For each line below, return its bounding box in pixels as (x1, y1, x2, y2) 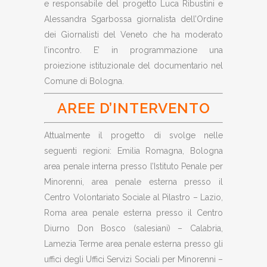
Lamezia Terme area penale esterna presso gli (44, 239, 223, 249)
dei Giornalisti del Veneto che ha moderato (44, 30, 223, 39)
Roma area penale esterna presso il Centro (44, 208, 223, 218)
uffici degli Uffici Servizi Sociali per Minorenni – (44, 254, 223, 264)
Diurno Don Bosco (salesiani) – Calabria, (44, 223, 223, 233)
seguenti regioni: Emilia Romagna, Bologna (44, 146, 223, 156)
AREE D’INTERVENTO (57, 100, 210, 117)
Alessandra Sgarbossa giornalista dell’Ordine (44, 14, 223, 24)
